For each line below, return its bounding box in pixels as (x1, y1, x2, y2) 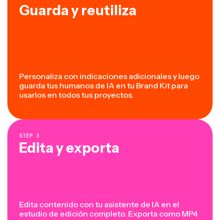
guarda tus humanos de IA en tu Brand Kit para (19, 81, 188, 91)
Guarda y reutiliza (19, 2, 137, 19)
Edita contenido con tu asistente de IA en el (19, 199, 179, 210)
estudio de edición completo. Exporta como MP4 (19, 209, 198, 219)
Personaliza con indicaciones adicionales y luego (19, 71, 199, 82)
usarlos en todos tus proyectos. (19, 90, 134, 100)
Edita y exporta (19, 139, 119, 157)
